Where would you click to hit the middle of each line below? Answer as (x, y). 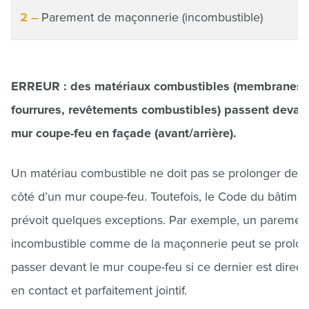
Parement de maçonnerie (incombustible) (152, 17)
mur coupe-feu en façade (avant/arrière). (124, 133)
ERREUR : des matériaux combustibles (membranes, (159, 86)
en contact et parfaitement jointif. (99, 290)
